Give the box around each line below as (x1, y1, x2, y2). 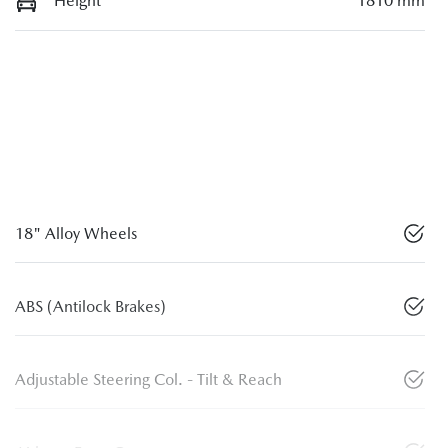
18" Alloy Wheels (15, 224, 137, 244)
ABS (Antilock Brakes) (15, 297, 166, 317)
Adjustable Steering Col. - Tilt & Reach (15, 370, 282, 390)
